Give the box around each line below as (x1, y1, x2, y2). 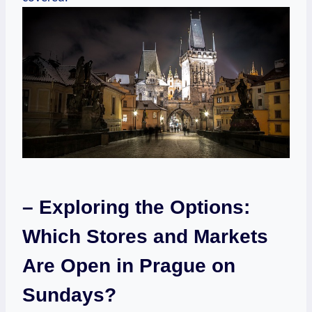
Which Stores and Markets (22, 225, 268, 247)
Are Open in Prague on (22, 254, 235, 276)
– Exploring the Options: (22, 196, 250, 218)
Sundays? (22, 283, 116, 306)
